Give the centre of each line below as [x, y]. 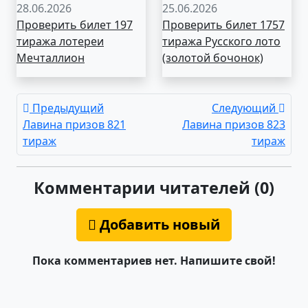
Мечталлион [51, 57]
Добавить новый [158, 224]
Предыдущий [67, 108]
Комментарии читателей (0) [154, 187]
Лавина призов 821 [74, 124]
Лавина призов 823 [234, 124]
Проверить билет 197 [75, 24]
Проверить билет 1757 [223, 24]
